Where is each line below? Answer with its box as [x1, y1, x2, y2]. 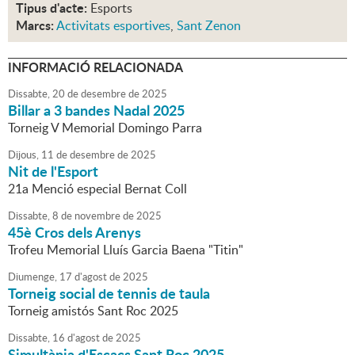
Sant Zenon [177, 17, 241, 35]
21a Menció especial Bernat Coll [8, 180, 187, 198]
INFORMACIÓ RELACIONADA [8, 58, 183, 77]
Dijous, [8, 147, 39, 162]
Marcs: [16, 16, 54, 35]
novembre [72, 208, 120, 223]
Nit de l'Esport [8, 161, 98, 182]
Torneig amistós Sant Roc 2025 [8, 302, 178, 320]
